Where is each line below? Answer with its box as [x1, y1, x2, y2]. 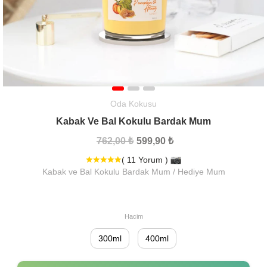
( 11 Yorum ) [122, 155, 170, 164]
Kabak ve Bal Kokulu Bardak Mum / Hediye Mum [42, 167, 225, 176]
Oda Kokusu [110, 99, 157, 108]
